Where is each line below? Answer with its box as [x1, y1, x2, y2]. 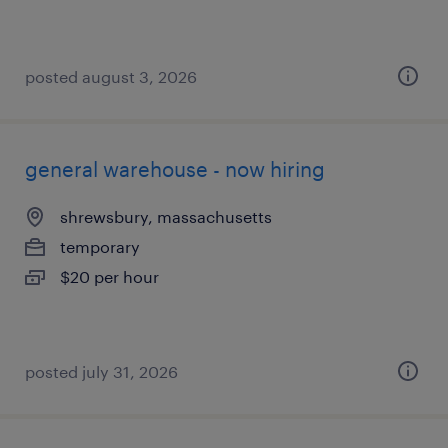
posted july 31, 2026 [25, 362, 178, 381]
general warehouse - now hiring [25, 157, 325, 181]
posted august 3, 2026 [25, 67, 197, 86]
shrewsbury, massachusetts [60, 207, 272, 226]
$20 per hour [60, 267, 159, 286]
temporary [60, 237, 140, 256]
